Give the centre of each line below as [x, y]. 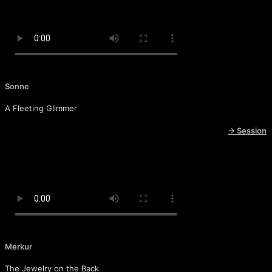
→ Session [247, 130]
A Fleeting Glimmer [41, 108]
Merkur [19, 246]
